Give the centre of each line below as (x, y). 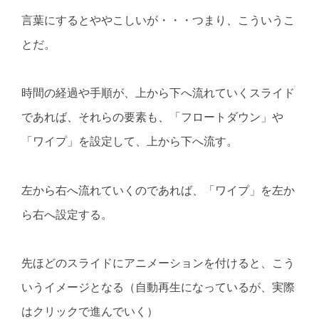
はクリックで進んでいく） (90, 311)
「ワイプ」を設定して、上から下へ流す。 (130, 142)
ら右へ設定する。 (67, 214)
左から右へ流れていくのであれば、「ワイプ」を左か (158, 190)
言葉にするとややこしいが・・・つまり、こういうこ (158, 21)
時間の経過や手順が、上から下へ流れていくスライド (158, 93)
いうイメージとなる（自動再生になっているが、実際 (158, 287)
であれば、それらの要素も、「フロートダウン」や (152, 117)
